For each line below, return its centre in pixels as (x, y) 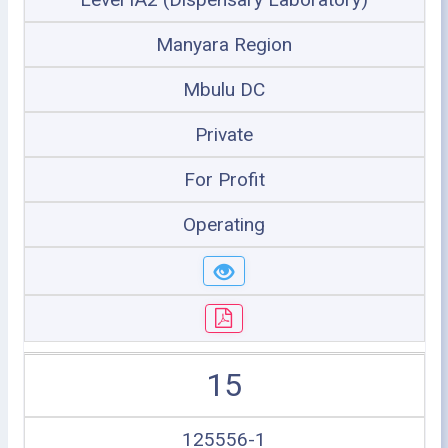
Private (224, 134)
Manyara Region (224, 44)
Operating (224, 224)
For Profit (224, 179)
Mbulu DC (224, 89)
